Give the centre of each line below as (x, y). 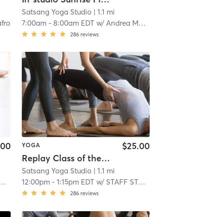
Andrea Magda (122, 23)
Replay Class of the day (105, 158)
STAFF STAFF (122, 182)
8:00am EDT (74, 23)
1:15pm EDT (75, 182)
